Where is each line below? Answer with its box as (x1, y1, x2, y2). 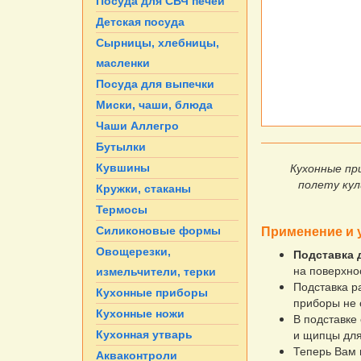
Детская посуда (96, 15, 185, 29)
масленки (96, 56, 150, 70)
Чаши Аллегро (96, 119, 179, 133)
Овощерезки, (96, 245, 171, 259)
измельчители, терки (96, 265, 216, 279)
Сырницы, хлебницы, (96, 36, 219, 50)
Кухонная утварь (96, 328, 193, 342)
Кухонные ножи (96, 307, 185, 321)
